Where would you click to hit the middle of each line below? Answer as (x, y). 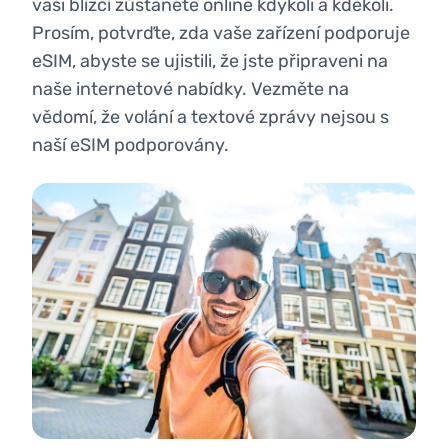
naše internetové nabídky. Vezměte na (190, 89)
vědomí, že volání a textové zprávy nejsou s (210, 117)
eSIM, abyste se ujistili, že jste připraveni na (210, 61)
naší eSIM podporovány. (130, 145)
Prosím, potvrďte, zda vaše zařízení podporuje (221, 33)
